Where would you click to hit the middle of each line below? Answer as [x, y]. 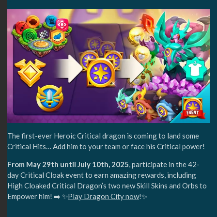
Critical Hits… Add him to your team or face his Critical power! [106, 146]
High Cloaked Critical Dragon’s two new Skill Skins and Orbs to [107, 185]
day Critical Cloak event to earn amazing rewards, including [102, 175]
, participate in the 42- [164, 164]
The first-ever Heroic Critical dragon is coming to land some [103, 135]
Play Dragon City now [103, 196]
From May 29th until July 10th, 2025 [68, 164]
